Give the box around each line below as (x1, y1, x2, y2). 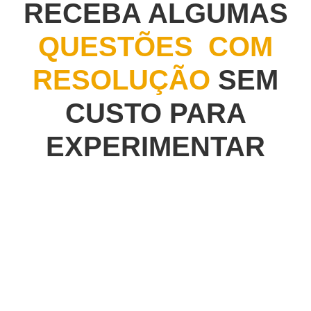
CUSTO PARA (65, 98, 246, 128)
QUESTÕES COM (38, 31, 273, 62)
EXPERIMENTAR (46, 131, 265, 162)
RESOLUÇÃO (33, 65, 210, 95)
